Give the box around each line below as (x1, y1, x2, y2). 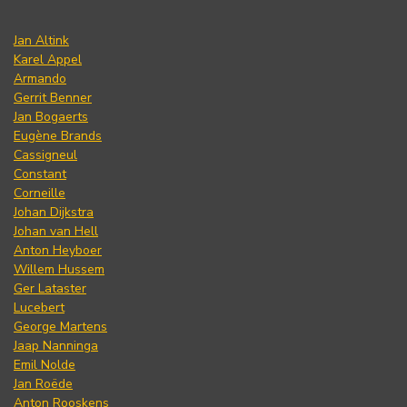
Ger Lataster (14, 279, 86, 297)
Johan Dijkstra (14, 203, 94, 221)
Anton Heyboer (14, 241, 102, 259)
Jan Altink (14, 31, 69, 49)
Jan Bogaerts (14, 107, 88, 125)
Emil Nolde (14, 355, 75, 373)
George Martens (14, 317, 107, 335)
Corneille (14, 184, 65, 202)
